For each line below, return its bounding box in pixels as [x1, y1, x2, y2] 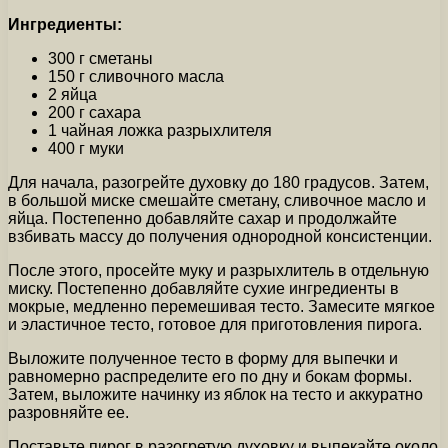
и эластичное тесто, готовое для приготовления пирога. [8, 315, 422, 333]
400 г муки [48, 139, 124, 157]
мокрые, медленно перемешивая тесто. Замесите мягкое [8, 297, 435, 315]
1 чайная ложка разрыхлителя [48, 121, 272, 139]
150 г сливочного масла [48, 67, 224, 85]
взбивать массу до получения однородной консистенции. [8, 227, 432, 245]
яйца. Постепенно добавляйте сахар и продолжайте [8, 209, 397, 227]
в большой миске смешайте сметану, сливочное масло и [8, 191, 426, 209]
